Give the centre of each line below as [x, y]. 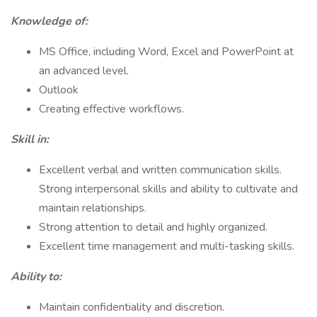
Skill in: [30, 139]
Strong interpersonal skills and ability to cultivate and [168, 189]
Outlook [59, 90]
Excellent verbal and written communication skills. [160, 170]
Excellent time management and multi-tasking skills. [167, 246]
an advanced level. [84, 71]
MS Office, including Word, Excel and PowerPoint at [166, 52]
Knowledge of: [49, 21]
